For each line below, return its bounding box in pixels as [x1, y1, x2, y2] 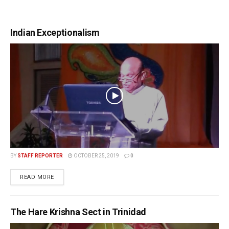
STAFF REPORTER [17, 153, 63, 158]
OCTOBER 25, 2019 [73, 153, 119, 158]
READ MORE [20, 174, 54, 180]
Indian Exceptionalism [10, 27, 100, 38]
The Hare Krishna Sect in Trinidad [10, 207, 147, 217]
